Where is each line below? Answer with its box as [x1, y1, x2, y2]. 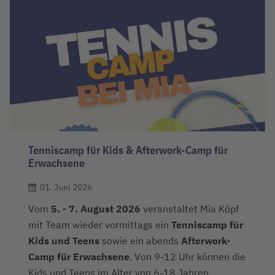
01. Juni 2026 [40, 182, 92, 193]
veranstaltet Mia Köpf [141, 203, 239, 215]
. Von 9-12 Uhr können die [130, 250, 246, 263]
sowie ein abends [99, 234, 181, 247]
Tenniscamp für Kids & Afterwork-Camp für [28, 142, 228, 157]
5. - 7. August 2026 [51, 203, 141, 215]
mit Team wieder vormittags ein [28, 219, 171, 231]
